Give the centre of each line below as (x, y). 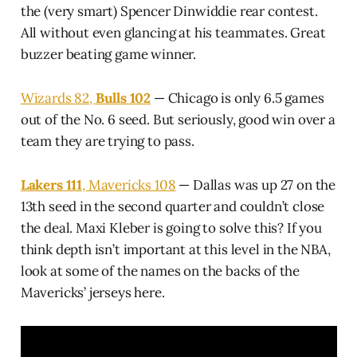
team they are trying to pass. (107, 141)
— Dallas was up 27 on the (256, 184)
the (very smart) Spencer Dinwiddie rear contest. (169, 11)
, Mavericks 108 (129, 184)
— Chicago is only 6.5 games (237, 98)
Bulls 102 (123, 98)
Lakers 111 (51, 184)
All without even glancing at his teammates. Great (173, 32)
